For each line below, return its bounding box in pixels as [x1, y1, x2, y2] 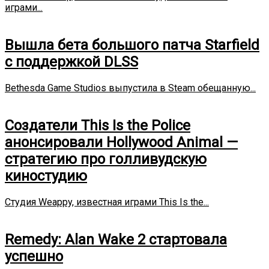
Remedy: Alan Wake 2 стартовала [5, 231, 227, 248]
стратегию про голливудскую [5, 151, 207, 168]
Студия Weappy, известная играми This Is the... [5, 196, 209, 208]
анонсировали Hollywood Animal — [5, 134, 238, 151]
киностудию [5, 168, 87, 185]
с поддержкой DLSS [5, 53, 138, 71]
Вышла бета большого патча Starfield [5, 37, 259, 54]
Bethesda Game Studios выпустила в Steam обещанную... [5, 82, 256, 94]
